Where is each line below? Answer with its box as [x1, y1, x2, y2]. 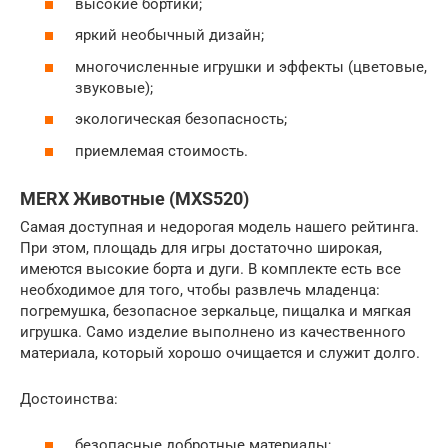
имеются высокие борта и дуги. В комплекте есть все [20, 259, 401, 278]
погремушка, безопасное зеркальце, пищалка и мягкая [20, 301, 411, 320]
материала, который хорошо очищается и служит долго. [20, 343, 420, 362]
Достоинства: [20, 389, 118, 408]
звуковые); [75, 78, 153, 97]
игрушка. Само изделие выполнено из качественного [20, 322, 406, 341]
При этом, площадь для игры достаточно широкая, [20, 238, 382, 257]
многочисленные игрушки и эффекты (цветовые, [75, 57, 427, 76]
